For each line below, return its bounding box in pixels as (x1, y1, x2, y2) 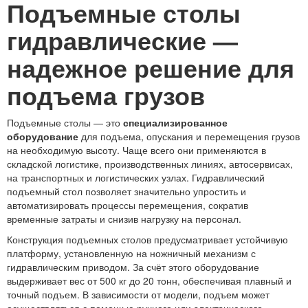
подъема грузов (7, 77, 205, 113)
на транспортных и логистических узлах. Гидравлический (7, 170, 265, 185)
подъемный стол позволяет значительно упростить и (7, 184, 246, 199)
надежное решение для (7, 49, 294, 86)
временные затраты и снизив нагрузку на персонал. (7, 212, 241, 226)
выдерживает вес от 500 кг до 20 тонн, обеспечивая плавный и (7, 274, 291, 288)
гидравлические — (7, 22, 238, 58)
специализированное (123, 115, 228, 130)
